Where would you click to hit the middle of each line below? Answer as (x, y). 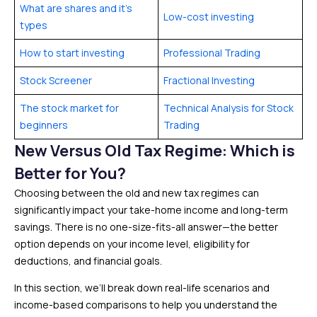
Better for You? (70, 173)
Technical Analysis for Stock (229, 108)
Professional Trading (212, 53)
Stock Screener (56, 80)
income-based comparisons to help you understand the (146, 305)
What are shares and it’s (76, 8)
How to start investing (72, 53)
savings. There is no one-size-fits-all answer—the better (146, 227)
